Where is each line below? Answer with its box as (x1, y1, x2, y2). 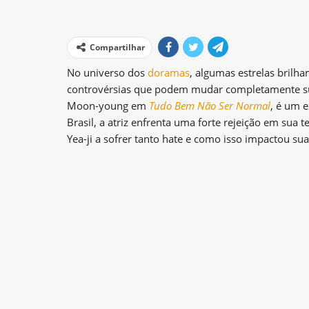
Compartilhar (90, 41, 145, 53)
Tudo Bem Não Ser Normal (149, 98, 270, 112)
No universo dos (67, 65, 148, 79)
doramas (148, 65, 190, 79)
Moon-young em (67, 98, 149, 112)
